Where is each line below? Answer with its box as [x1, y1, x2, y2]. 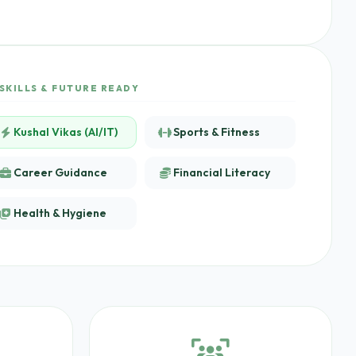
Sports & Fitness [172, 125, 260, 139]
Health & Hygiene [14, 206, 106, 220]
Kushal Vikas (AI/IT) [14, 125, 118, 139]
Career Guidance [14, 165, 107, 180]
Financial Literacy [172, 165, 270, 180]
